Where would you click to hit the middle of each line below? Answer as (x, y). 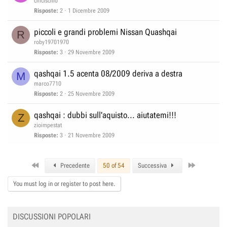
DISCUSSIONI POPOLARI (52, 217)
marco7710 (48, 84)
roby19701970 (51, 42)
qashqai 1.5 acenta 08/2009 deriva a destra (108, 73)
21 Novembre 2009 (91, 136)
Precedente (74, 165)
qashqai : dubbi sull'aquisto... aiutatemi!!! (105, 115)
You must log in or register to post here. (64, 184)
